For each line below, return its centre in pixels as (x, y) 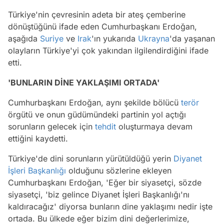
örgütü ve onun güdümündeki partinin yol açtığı (97, 115)
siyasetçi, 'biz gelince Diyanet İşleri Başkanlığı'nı (99, 195)
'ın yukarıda (115, 39)
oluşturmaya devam (154, 127)
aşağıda (24, 39)
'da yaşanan (192, 39)
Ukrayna (154, 39)
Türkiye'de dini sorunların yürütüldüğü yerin (91, 159)
